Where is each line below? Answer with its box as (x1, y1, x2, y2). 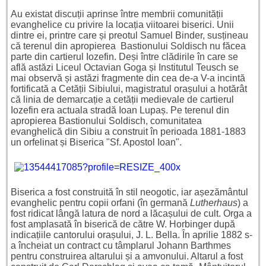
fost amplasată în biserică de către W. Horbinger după (11, 219, 235, 230)
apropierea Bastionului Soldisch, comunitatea (11, 116, 202, 126)
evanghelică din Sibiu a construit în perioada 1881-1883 (11, 126, 246, 137)
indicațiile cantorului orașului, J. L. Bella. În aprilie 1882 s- (11, 230, 252, 240)
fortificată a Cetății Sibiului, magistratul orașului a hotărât (11, 84, 247, 94)
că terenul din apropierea (11, 41, 121, 52)
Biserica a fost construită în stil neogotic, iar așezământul (11, 187, 248, 198)
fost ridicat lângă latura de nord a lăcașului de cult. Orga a (11, 208, 252, 219)
